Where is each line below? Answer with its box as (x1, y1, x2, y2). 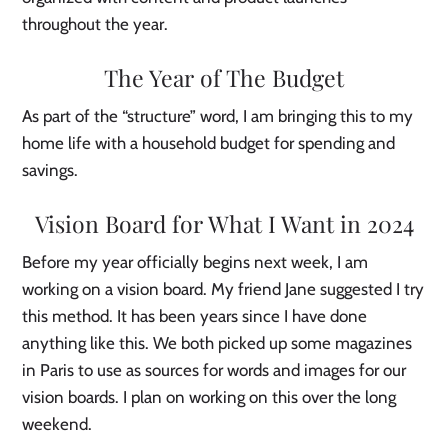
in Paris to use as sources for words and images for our (22, 360, 407, 381)
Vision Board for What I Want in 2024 (34, 208, 414, 240)
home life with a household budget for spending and (22, 133, 396, 154)
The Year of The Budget (104, 62, 344, 94)
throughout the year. (22, 14, 173, 35)
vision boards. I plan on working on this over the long (22, 387, 397, 408)
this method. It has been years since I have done (22, 306, 368, 327)
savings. (22, 160, 83, 181)
